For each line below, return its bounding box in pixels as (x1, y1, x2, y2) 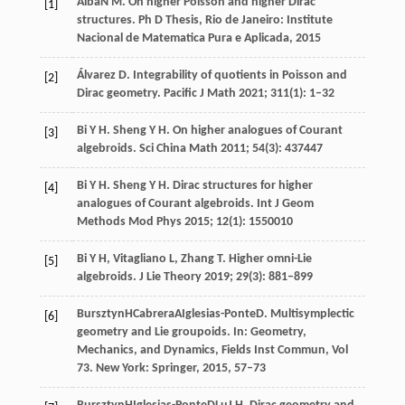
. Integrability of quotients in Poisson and (126, 68, 347, 82)
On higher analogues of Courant (172, 123, 343, 137)
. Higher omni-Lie (221, 251, 312, 266)
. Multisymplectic (263, 306, 354, 321)
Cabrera (132, 306, 174, 321)
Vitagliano (112, 251, 166, 266)
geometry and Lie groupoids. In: (76, 325, 250, 339)
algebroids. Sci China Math (76, 141, 218, 155)
